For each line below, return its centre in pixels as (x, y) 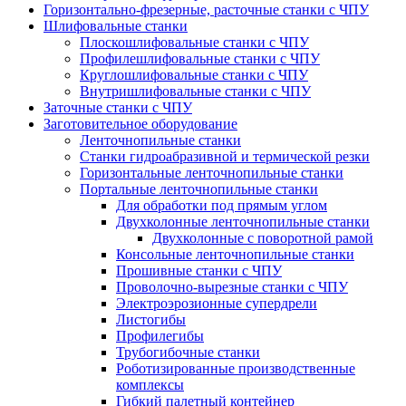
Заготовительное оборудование (140, 124)
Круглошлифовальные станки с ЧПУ (194, 75)
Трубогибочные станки (188, 352)
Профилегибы (160, 336)
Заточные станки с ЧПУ (118, 107)
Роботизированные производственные (236, 368)
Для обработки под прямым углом (222, 205)
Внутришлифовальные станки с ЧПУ (195, 91)
